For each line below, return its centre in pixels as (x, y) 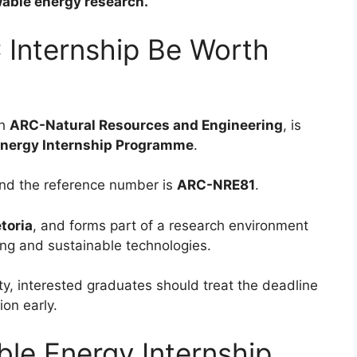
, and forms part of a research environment (171, 225)
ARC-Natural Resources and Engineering (146, 125)
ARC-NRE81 (216, 185)
